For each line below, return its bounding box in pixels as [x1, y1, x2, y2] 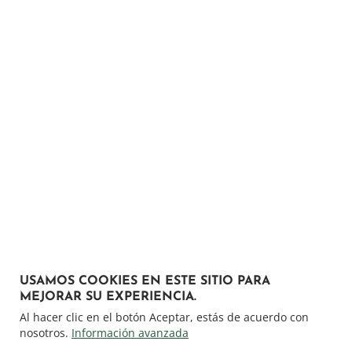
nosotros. [20, 325, 68, 340]
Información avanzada [71, 325, 189, 340]
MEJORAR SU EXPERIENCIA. [20, 291, 196, 303]
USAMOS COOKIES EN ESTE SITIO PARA [20, 275, 270, 288]
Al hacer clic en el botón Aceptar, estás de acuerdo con [20, 310, 309, 324]
